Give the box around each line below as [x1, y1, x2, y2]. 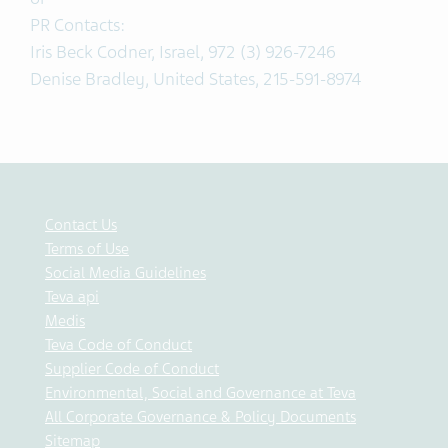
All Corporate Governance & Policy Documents [45, 408, 356, 426]
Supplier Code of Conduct [45, 360, 219, 378]
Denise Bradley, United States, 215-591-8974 [30, 68, 362, 90]
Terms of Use [45, 240, 129, 258]
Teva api [45, 288, 99, 306]
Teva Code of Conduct [45, 336, 192, 354]
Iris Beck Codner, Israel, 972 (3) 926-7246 [30, 41, 336, 63]
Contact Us [45, 216, 117, 234]
